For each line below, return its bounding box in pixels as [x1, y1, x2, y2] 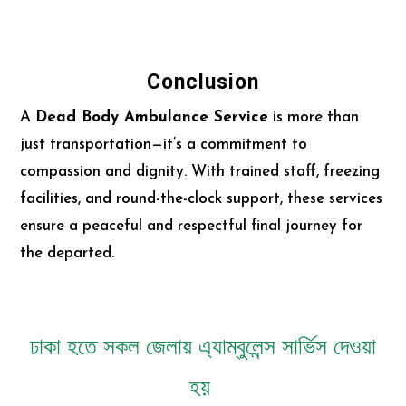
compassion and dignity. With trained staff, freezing [20, 163, 381, 179]
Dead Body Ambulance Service [35, 109, 269, 125]
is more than [268, 109, 360, 125]
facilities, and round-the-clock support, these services [20, 190, 383, 207]
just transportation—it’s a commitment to [20, 136, 308, 152]
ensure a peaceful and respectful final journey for [20, 217, 363, 234]
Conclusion [147, 69, 259, 94]
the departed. [20, 245, 115, 261]
